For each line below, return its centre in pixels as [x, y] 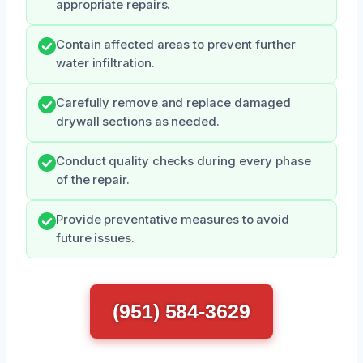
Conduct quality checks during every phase [184, 161]
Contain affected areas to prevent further [176, 45]
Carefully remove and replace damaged [174, 103]
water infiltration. [105, 63]
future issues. [95, 238]
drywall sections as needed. [138, 122]
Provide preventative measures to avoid [173, 220]
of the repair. [93, 180]
